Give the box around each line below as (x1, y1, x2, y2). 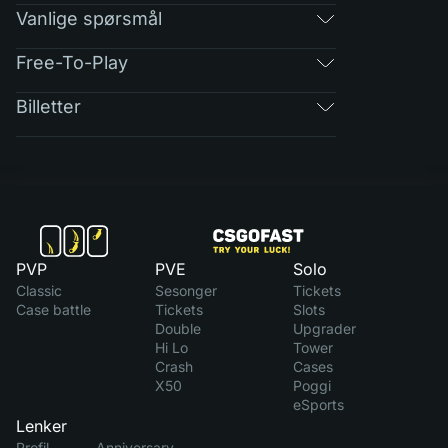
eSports (293, 396, 345, 413)
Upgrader (293, 320, 357, 337)
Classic (16, 282, 62, 299)
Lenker (16, 416, 67, 436)
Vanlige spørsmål (16, 7, 162, 29)
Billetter (16, 95, 81, 117)
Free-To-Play (16, 51, 128, 73)
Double (154, 320, 201, 337)
